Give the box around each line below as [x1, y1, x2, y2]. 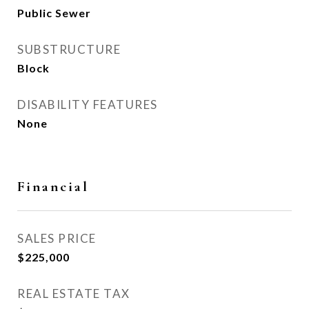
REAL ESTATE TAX [17, 286, 130, 301]
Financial [17, 178, 89, 195]
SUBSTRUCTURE [17, 42, 121, 57]
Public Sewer [17, 6, 91, 19]
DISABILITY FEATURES [17, 97, 158, 112]
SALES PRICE [17, 231, 97, 246]
